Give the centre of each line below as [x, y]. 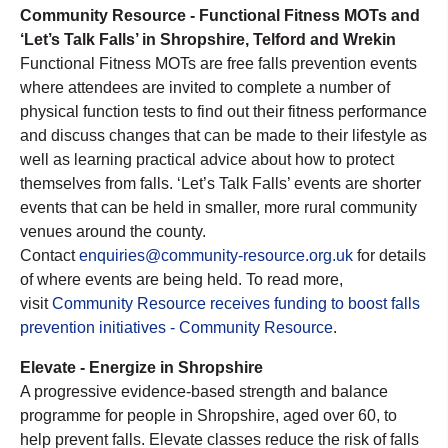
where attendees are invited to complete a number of [205, 87]
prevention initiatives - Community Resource [176, 327]
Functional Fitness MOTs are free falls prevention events [218, 63]
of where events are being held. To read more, [181, 279]
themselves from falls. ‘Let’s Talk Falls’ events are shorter [220, 183]
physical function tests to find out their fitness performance [223, 111]
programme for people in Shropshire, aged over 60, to [208, 415]
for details [389, 255]
